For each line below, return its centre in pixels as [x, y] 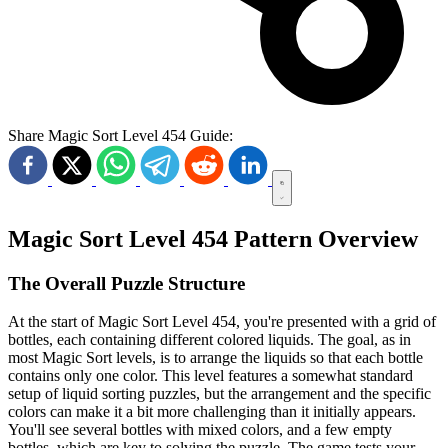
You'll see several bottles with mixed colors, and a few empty [200, 430]
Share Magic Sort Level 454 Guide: [120, 135]
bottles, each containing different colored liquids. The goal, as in [209, 340]
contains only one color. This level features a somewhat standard [210, 376]
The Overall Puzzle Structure [126, 283]
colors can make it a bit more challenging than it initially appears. [212, 412]
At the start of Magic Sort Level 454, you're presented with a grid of [222, 322]
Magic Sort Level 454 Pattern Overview [213, 238]
